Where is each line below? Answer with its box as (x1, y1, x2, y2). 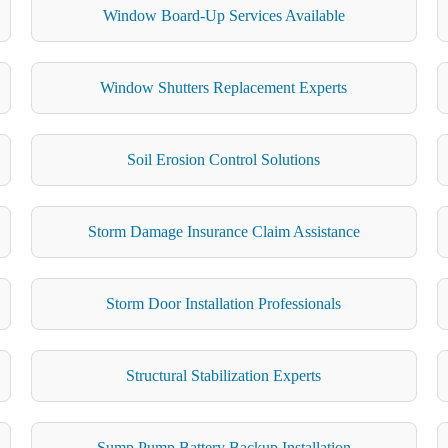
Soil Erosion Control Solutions (127, 150, 321, 168)
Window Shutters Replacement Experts (100, 78, 348, 96)
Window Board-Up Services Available (102, 6, 345, 24)
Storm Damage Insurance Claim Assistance (87, 222, 360, 240)
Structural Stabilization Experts (126, 366, 322, 384)
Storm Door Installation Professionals (106, 294, 342, 312)
